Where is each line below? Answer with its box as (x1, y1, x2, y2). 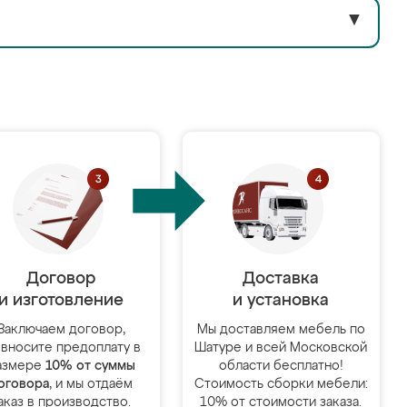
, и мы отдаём (49, 378, 134, 391)
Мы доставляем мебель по (196, 323, 365, 336)
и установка (233, 293, 330, 309)
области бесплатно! (218, 360, 343, 372)
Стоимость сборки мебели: (194, 378, 368, 391)
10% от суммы (45, 360, 135, 372)
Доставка (243, 271, 320, 287)
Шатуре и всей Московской (194, 342, 368, 354)
